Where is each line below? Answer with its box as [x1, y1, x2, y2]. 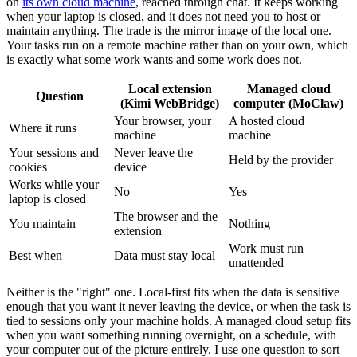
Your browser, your [114, 113, 211, 127]
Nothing [229, 216, 270, 230]
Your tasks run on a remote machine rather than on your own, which [6, 37, 348, 52]
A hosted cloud [229, 113, 304, 127]
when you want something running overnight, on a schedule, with [6, 328, 336, 342]
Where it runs [9, 120, 76, 135]
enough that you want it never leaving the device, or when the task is [6, 299, 351, 313]
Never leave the [114, 145, 193, 159]
